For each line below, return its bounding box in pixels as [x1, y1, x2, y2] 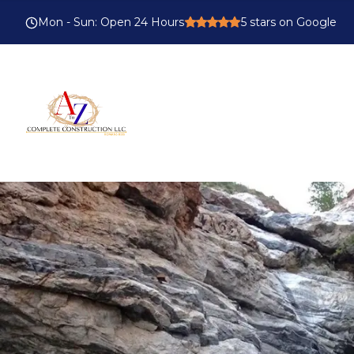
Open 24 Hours [100, 15, 184, 29]
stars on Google [247, 15, 337, 29]
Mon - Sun [38, 15, 95, 29]
